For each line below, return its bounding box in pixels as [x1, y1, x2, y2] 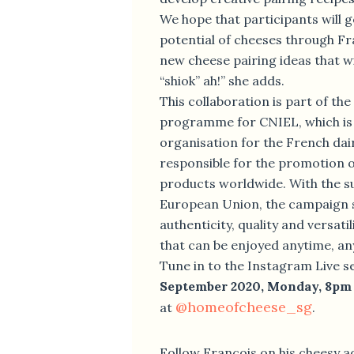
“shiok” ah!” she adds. [160, 73, 288, 88]
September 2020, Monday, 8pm [160, 278, 352, 294]
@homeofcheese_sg [175, 298, 312, 316]
